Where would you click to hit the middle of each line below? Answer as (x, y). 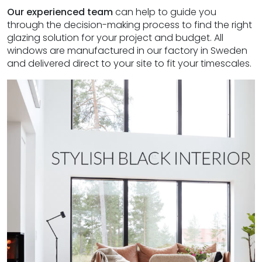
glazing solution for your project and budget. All (115, 38)
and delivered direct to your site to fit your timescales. (129, 63)
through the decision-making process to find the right (130, 25)
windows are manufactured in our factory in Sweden (127, 51)
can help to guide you (165, 12)
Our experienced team (60, 12)
